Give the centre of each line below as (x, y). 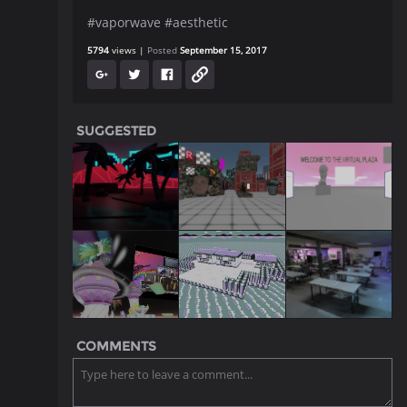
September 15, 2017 (223, 50)
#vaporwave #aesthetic (158, 22)
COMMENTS (116, 346)
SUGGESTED (116, 131)
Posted (164, 50)
